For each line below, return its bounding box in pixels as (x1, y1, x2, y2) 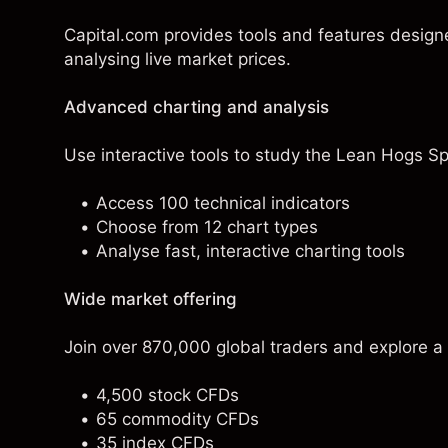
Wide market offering (64, 289, 237, 309)
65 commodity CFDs (96, 409, 259, 429)
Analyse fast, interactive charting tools (96, 241, 405, 261)
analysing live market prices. (64, 49, 291, 69)
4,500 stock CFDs (96, 385, 239, 405)
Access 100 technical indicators (96, 193, 350, 213)
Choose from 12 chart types (96, 217, 318, 237)
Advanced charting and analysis (64, 97, 329, 117)
